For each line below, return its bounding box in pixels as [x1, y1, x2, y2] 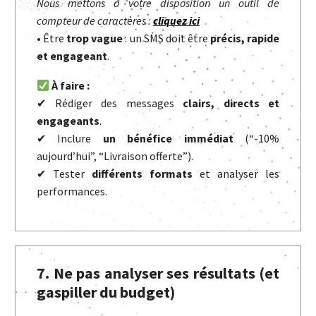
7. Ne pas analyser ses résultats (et [37, 262, 279, 283]
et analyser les [193, 166, 279, 181]
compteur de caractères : [37, 13, 153, 28]
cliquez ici [153, 13, 200, 28]
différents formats [92, 166, 193, 181]
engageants [37, 114, 99, 128]
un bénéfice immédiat [102, 131, 233, 146]
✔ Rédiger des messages [37, 96, 183, 111]
